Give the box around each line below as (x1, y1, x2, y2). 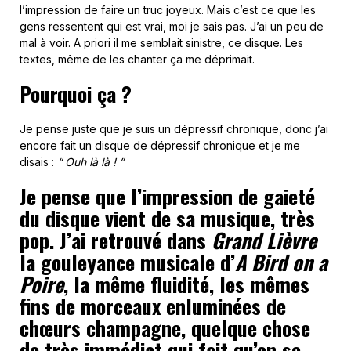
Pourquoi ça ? (20, 78, 132, 110)
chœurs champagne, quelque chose (20, 313, 310, 344)
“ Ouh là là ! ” (57, 155, 124, 169)
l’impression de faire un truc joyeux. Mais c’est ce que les (20, 3, 316, 17)
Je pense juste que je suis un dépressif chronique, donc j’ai (20, 122, 328, 136)
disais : (20, 155, 57, 169)
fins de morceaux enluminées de (20, 291, 286, 322)
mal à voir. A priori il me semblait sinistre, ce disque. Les (20, 36, 303, 50)
